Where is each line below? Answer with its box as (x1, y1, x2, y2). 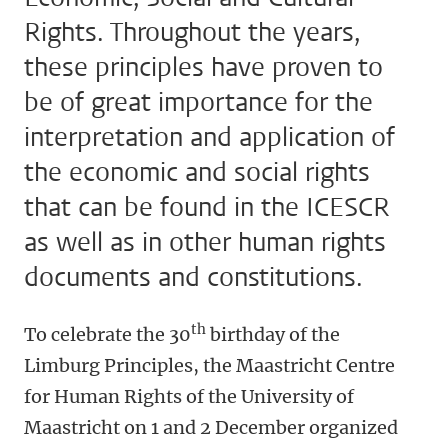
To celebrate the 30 (24, 323, 191, 346)
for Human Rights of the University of (24, 385, 354, 408)
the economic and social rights (24, 155, 370, 190)
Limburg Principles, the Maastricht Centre (24, 354, 395, 377)
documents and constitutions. (24, 260, 363, 295)
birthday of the (206, 323, 340, 346)
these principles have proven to (24, 50, 383, 85)
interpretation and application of (24, 120, 395, 155)
